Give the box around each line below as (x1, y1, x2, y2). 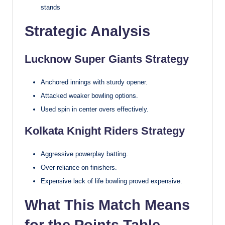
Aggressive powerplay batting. (41, 150, 128, 158)
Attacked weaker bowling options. (41, 91, 138, 99)
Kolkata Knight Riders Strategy (25, 125, 185, 138)
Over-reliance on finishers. (41, 164, 117, 172)
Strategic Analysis (25, 23, 150, 39)
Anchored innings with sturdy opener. (41, 78, 148, 86)
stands (41, 3, 60, 11)
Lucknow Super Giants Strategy (25, 52, 189, 65)
